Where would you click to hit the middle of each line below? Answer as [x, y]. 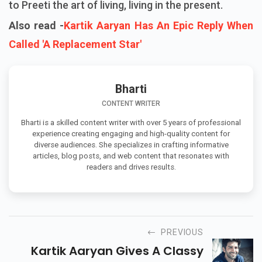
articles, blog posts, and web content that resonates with [131, 156]
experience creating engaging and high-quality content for [131, 134]
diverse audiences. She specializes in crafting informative [131, 145]
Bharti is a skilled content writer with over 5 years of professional [131, 123]
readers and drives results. [131, 167]
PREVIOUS [182, 232]
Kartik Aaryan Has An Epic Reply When [158, 26]
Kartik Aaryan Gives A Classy [117, 251]
